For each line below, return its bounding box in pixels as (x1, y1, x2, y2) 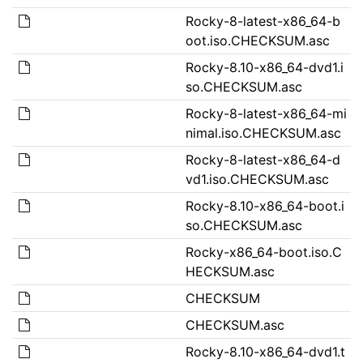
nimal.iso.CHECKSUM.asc (185, 124, 341, 141)
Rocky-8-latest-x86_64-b (185, 12, 340, 29)
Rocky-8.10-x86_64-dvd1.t (185, 343, 345, 360)
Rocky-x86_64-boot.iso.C (185, 243, 342, 260)
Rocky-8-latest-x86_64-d (185, 151, 340, 168)
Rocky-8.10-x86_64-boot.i (185, 197, 344, 214)
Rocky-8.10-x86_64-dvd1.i (185, 58, 344, 75)
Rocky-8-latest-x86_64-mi (185, 105, 347, 122)
